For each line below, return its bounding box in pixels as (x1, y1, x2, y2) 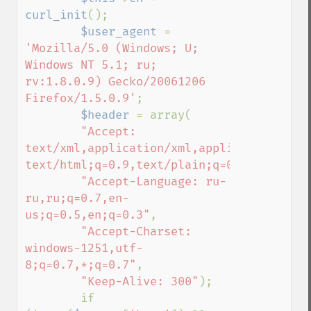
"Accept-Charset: (81, 224, 192, 239)
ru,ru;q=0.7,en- (25, 191, 129, 205)
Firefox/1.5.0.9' (25, 91, 136, 106)
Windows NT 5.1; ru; (25, 58, 157, 72)
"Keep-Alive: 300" (81, 274, 199, 289)
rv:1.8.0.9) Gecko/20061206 (25, 74, 205, 89)
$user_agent (81, 24, 164, 39)
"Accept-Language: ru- (81, 174, 226, 189)
